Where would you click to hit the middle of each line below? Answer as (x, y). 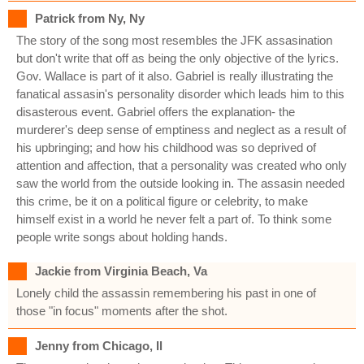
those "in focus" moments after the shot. (122, 310)
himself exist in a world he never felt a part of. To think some (174, 219)
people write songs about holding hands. (122, 236)
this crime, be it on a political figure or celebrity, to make (162, 201)
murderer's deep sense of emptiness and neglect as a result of (181, 129)
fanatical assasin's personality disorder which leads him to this (180, 93)
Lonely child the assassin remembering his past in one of (166, 292)
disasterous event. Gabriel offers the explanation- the (156, 111)
